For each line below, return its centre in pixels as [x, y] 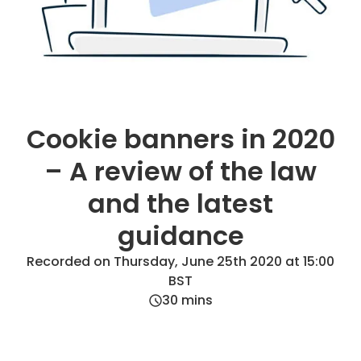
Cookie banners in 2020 [180, 139]
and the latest [180, 203]
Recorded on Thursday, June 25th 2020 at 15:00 [180, 261]
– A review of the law [180, 171]
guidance [180, 236]
